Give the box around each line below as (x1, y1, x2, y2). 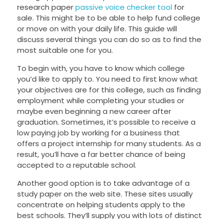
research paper (17, 2, 75, 13)
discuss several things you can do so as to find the (17, 34, 201, 45)
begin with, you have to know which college (26, 63, 185, 74)
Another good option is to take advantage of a (17, 178, 190, 189)
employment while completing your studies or (17, 95, 184, 106)
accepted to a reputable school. (17, 160, 136, 171)
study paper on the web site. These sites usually (17, 189, 193, 199)
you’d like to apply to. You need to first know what (17, 74, 198, 85)
